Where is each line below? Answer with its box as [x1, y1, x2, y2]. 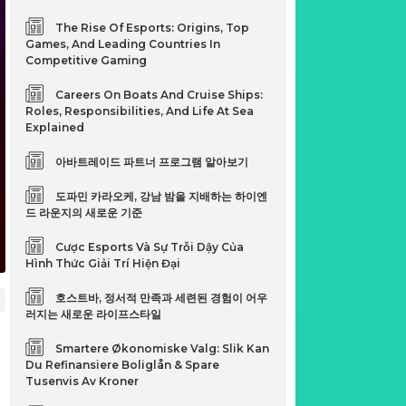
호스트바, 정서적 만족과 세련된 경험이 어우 [55, 291, 268, 304]
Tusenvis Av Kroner [25, 374, 140, 388]
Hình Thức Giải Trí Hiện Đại [25, 256, 181, 270]
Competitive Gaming [25, 53, 148, 67]
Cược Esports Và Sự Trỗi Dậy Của [55, 240, 245, 254]
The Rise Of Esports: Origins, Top [55, 21, 250, 34]
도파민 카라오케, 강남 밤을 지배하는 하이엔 [55, 189, 268, 203]
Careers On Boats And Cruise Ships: [55, 88, 264, 101]
